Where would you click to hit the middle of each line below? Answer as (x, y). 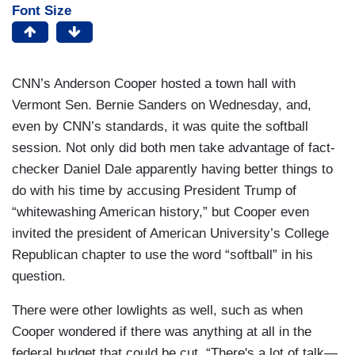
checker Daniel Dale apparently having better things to (172, 170)
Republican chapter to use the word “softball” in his (162, 255)
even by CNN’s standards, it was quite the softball (160, 127)
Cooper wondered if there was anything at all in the (162, 332)
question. (39, 277)
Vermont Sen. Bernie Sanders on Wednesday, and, (162, 105)
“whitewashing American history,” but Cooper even (160, 212)
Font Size (42, 11)
